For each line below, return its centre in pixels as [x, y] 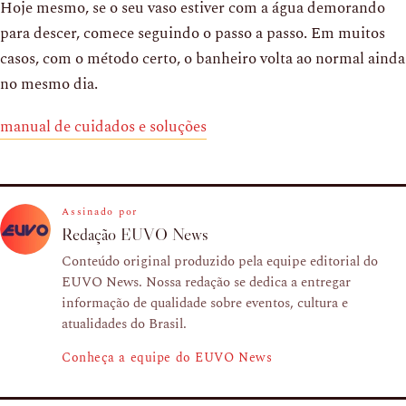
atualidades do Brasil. [124, 324]
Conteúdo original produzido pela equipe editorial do [220, 261]
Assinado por [100, 211]
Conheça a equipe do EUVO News [167, 357]
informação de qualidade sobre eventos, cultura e [205, 303]
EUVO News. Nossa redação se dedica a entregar [206, 282]
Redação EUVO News [135, 234]
